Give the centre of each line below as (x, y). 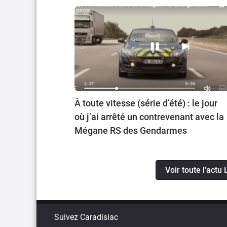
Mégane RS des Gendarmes (131, 131)
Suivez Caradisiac (86, 217)
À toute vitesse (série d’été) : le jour (146, 103)
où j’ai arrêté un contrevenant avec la (149, 117)
